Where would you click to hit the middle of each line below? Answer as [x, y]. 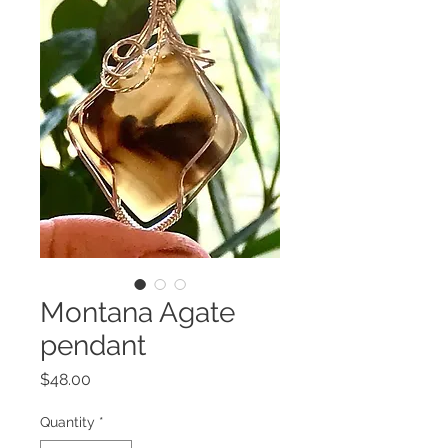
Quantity [67, 421]
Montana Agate [137, 312]
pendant [93, 345]
